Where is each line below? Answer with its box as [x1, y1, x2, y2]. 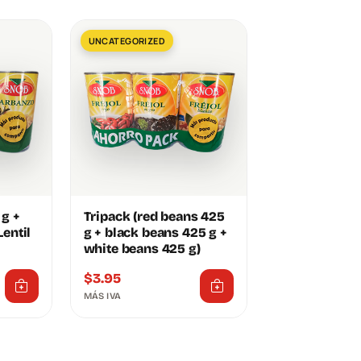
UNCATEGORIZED [88, 34, 166, 47]
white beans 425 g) [83, 241, 201, 257]
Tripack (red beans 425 [83, 209, 225, 225]
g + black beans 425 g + [83, 225, 227, 241]
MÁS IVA [83, 291, 122, 302]
